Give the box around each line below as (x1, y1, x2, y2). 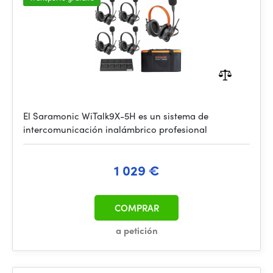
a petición (115, 224, 158, 237)
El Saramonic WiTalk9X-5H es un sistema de (23, 109, 208, 122)
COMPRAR (114, 201, 159, 214)
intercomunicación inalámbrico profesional (23, 122, 207, 136)
